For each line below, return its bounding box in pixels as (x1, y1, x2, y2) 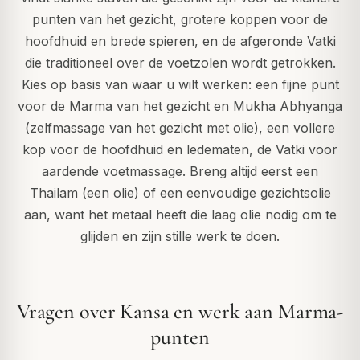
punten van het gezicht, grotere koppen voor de (32, 11, 328, 28)
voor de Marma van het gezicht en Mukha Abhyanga (18, 98, 342, 115)
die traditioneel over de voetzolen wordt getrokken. (24, 55, 336, 72)
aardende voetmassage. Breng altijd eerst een (42, 163, 318, 180)
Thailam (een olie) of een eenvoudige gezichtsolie (29, 185, 331, 202)
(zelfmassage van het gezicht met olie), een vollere (25, 120, 335, 137)
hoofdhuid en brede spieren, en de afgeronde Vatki (24, 33, 336, 50)
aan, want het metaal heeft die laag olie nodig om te (23, 207, 337, 223)
